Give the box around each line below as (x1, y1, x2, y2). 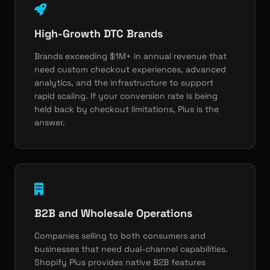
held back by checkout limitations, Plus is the (34, 104, 219, 115)
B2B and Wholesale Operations (34, 206, 192, 220)
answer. (34, 117, 65, 128)
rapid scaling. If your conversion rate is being (34, 90, 218, 101)
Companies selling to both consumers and (34, 230, 206, 241)
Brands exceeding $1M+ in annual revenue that (34, 51, 227, 61)
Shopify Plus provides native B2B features (34, 257, 206, 268)
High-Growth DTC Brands (34, 27, 163, 40)
